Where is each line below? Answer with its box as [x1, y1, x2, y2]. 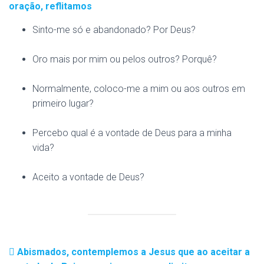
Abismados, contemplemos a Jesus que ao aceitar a [15, 246, 250, 258]
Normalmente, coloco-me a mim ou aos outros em [32, 83, 245, 94]
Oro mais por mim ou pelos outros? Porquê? [32, 54, 217, 65]
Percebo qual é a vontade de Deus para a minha [32, 127, 232, 138]
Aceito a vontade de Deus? [32, 171, 144, 183]
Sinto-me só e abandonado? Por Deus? [32, 24, 196, 35]
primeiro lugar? [32, 98, 94, 109]
